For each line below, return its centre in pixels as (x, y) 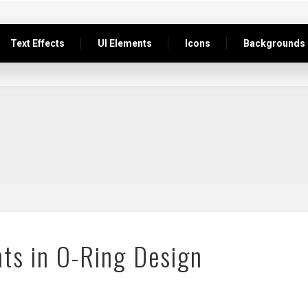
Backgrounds (274, 43)
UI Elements (125, 43)
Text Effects (37, 43)
